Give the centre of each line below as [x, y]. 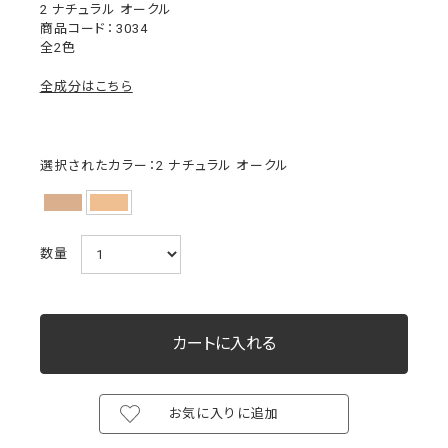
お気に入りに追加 [224, 414]
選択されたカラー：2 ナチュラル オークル [164, 166]
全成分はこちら [86, 87]
